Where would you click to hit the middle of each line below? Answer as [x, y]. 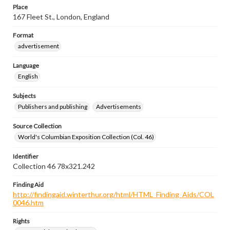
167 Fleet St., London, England [61, 17]
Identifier [26, 156]
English [28, 76]
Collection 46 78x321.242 [54, 166]
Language [26, 65]
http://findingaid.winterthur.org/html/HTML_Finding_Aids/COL [113, 194]
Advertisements [119, 107]
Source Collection [37, 126]
